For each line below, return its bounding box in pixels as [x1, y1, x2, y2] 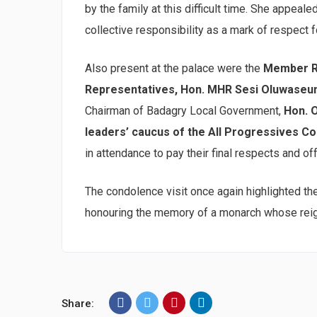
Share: [62, 296, 94, 310]
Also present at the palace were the [85, 61, 263, 75]
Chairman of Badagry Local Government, [85, 103, 284, 117]
